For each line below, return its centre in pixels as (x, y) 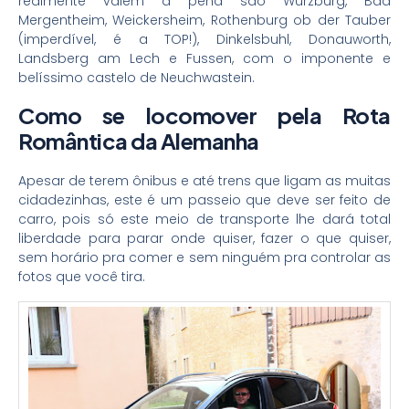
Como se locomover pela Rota (204, 115)
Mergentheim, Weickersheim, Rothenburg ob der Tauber (204, 20)
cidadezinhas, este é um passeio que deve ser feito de (204, 199)
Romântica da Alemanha (139, 140)
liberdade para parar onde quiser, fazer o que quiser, (204, 238)
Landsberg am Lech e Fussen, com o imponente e (204, 58)
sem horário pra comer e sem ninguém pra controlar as (204, 257)
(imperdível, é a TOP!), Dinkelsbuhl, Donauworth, (204, 39)
